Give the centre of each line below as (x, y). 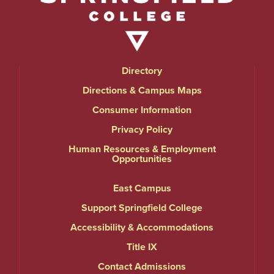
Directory (142, 71)
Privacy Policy (142, 130)
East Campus (142, 189)
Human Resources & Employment (142, 150)
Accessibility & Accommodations (142, 228)
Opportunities (142, 159)
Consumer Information (142, 110)
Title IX (142, 247)
